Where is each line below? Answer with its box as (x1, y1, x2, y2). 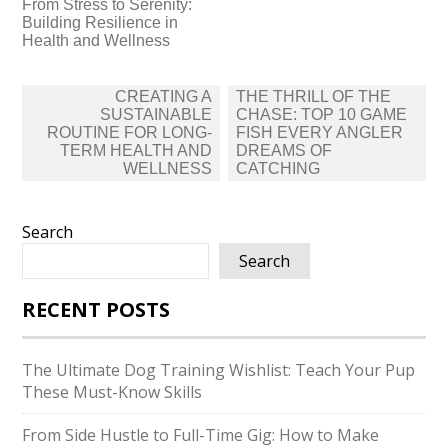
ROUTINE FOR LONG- (47, 124, 213, 141)
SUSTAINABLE (100, 106, 213, 123)
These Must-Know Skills (22, 381, 203, 403)
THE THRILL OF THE (235, 88, 391, 105)
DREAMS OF (235, 142, 332, 159)
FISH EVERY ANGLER (235, 124, 403, 141)
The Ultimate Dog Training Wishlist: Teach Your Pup (22, 359, 416, 381)
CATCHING (235, 160, 320, 177)
